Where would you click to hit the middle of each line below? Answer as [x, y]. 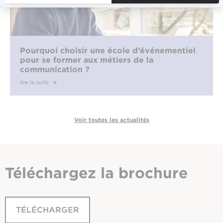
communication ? [55, 69]
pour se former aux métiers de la [87, 60]
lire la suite [35, 82]
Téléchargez [53, 172]
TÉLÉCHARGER [48, 210]
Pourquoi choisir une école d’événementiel [108, 50]
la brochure [144, 172]
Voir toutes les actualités [111, 119]
